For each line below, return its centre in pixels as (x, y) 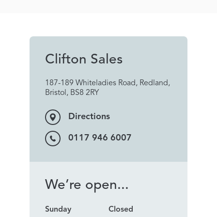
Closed (121, 209)
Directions (89, 117)
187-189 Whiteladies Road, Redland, (108, 83)
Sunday (58, 209)
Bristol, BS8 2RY (72, 93)
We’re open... (87, 185)
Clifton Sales (84, 60)
